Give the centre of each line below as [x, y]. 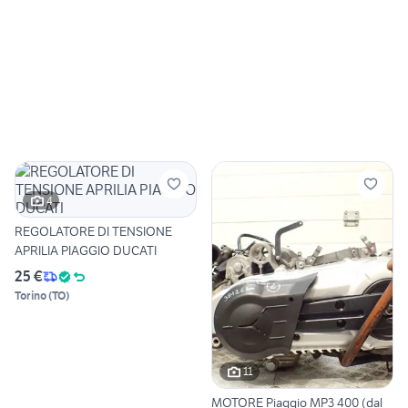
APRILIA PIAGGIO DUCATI [86, 251]
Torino [31, 296]
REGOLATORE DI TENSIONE [93, 232]
